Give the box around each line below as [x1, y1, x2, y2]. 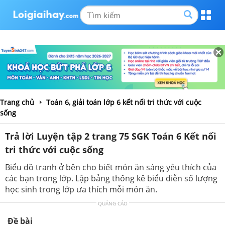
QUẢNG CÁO [97, 199, 128, 207]
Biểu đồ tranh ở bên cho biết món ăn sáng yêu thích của [5, 161, 216, 173]
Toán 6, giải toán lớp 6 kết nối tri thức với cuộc [46, 97, 201, 107]
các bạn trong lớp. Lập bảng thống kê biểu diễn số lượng [5, 172, 217, 184]
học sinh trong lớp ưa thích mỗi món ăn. [5, 183, 157, 195]
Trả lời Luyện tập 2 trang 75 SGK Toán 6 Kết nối [5, 130, 216, 142]
